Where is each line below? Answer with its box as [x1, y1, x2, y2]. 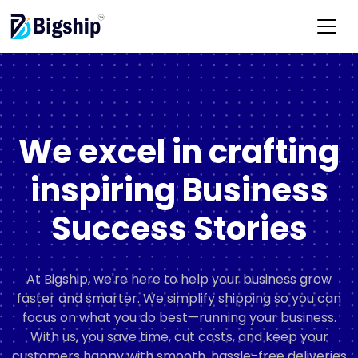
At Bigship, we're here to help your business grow [26, 270, 332, 288]
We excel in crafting [18, 129, 340, 174]
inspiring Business [30, 168, 328, 213]
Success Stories [50, 206, 308, 251]
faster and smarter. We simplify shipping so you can [17, 289, 341, 308]
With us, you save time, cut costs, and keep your [30, 328, 328, 346]
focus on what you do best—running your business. [22, 308, 336, 327]
